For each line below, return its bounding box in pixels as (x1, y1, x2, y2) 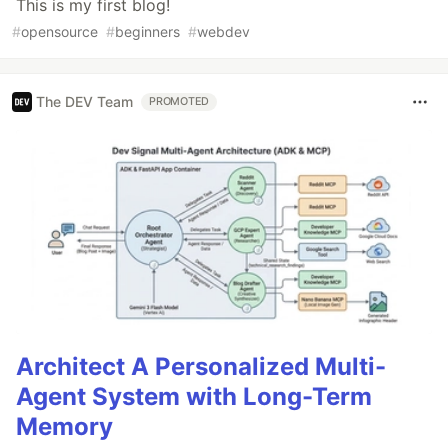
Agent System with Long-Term (16, 382, 372, 412)
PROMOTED (149, 94, 210, 108)
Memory (16, 412, 113, 442)
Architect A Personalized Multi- (16, 352, 386, 382)
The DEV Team (36, 93, 133, 111)
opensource (21, 22, 98, 40)
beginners (115, 22, 180, 40)
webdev (197, 22, 250, 40)
